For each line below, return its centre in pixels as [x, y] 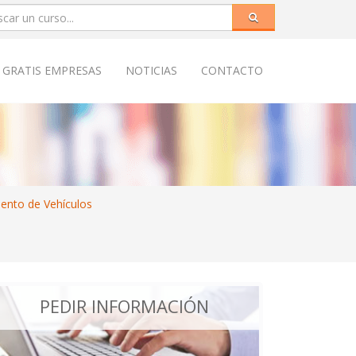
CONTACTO [232, 70]
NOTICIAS [151, 70]
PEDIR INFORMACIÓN [124, 306]
